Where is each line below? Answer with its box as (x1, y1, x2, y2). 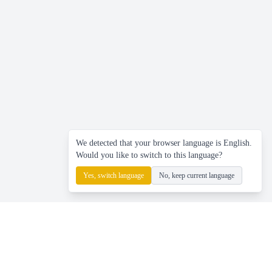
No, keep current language (159, 171, 234, 180)
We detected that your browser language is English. (76, 138, 252, 148)
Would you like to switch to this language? (76, 151, 222, 160)
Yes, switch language (83, 171, 144, 180)
